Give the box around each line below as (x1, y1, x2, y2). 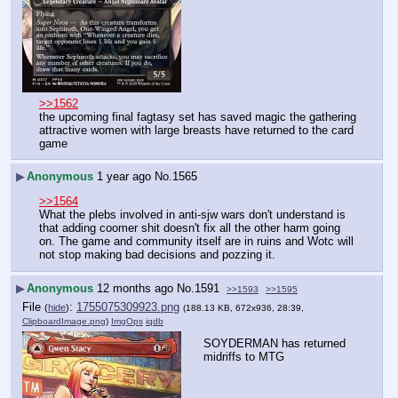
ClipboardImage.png (22, 316, 106, 327)
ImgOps (111, 316, 143, 327)
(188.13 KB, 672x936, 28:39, (183, 303, 304, 314)
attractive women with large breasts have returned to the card (39, 123, 354, 137)
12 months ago (97, 281, 173, 295)
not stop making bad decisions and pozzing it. (39, 248, 275, 262)
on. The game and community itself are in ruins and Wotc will (39, 235, 354, 249)
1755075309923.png (76, 300, 179, 314)
